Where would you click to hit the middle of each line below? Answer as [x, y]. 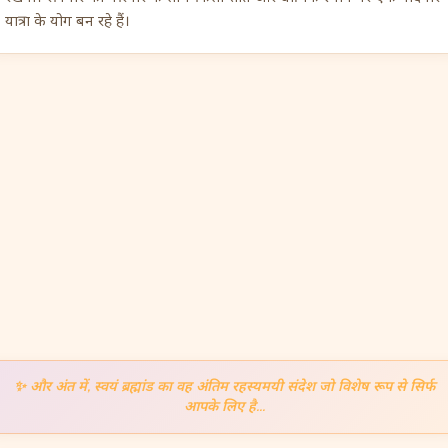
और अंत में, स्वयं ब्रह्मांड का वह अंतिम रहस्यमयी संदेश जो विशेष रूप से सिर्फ [232, 386]
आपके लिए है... [224, 406]
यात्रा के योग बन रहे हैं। [67, 21]
